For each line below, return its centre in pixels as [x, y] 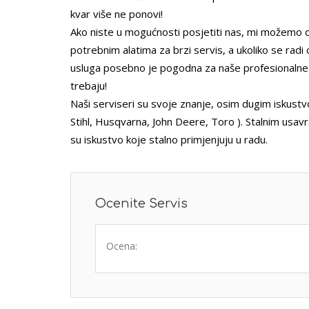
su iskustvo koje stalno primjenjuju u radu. [169, 139]
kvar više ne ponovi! [117, 14]
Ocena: [122, 246]
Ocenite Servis [141, 203]
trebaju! [89, 86]
